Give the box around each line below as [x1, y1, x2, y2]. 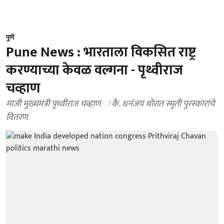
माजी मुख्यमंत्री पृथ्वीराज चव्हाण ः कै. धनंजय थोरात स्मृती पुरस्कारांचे [6, 96, 214, 111]
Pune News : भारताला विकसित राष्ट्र [6, 40, 196, 64]
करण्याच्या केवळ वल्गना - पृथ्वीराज [6, 58, 183, 82]
